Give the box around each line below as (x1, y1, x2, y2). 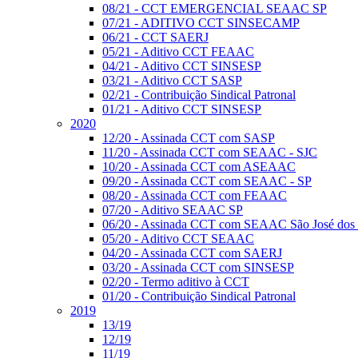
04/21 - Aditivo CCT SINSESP (102, 59, 261, 73)
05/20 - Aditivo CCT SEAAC (102, 232, 254, 245)
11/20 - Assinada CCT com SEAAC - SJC (102, 145, 317, 159)
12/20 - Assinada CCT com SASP (102, 131, 275, 145)
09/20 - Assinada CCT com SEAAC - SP (102, 174, 312, 188)
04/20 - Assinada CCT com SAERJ (102, 246, 282, 260)
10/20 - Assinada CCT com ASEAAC (102, 160, 296, 173)
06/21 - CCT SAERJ (102, 30, 209, 44)
